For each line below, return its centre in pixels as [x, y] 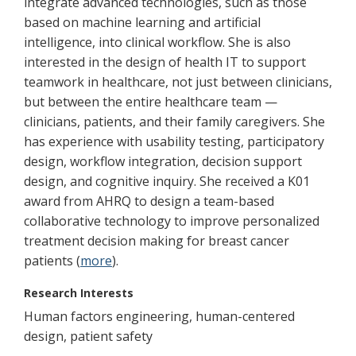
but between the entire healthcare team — [151, 102]
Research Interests [79, 293]
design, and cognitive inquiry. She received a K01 [167, 181]
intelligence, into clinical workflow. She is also [157, 42]
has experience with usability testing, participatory [174, 141]
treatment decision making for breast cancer [157, 241]
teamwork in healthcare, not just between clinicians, [178, 82]
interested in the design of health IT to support [165, 62]
